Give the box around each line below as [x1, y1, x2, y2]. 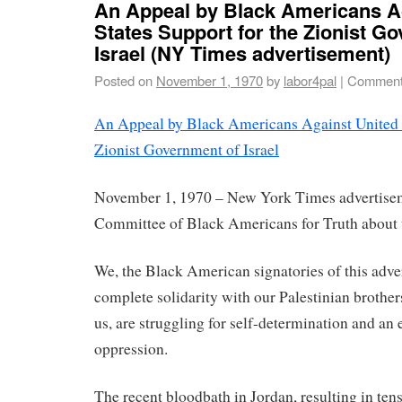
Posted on [94, 70, 153, 90]
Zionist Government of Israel [94, 139, 279, 161]
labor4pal [284, 70, 336, 90]
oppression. [94, 337, 168, 359]
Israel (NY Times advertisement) [94, 38, 390, 67]
